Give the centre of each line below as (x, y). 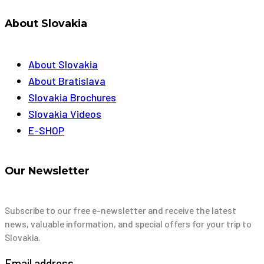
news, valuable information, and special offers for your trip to (128, 224)
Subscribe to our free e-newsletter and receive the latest (121, 210)
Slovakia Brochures (72, 98)
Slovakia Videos (65, 114)
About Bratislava (67, 81)
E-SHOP (46, 131)
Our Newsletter (47, 171)
